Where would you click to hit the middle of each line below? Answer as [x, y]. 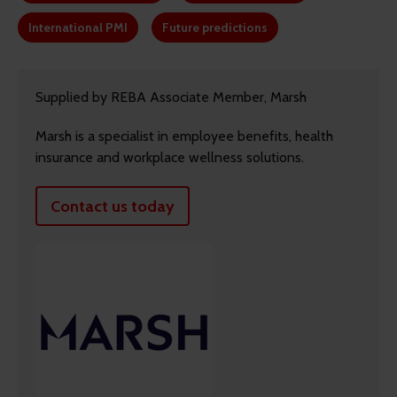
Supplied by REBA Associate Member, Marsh [171, 97]
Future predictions [215, 28]
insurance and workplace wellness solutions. [170, 158]
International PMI [78, 28]
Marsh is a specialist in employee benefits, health [184, 136]
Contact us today [113, 206]
